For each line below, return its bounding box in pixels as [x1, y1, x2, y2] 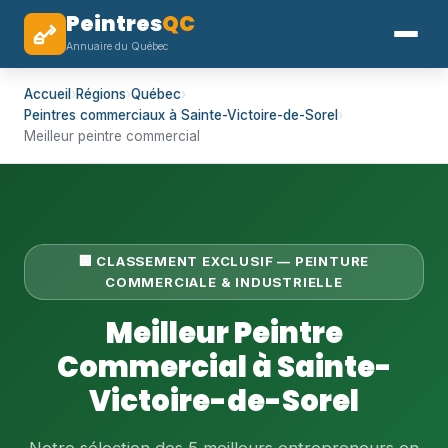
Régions [76, 86, 126, 102]
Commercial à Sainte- [56, 347, 392, 387]
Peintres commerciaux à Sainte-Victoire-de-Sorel [24, 107, 338, 123]
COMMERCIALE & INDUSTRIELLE [105, 274, 343, 290]
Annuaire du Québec [66, 40, 168, 53]
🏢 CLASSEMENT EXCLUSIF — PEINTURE [78, 253, 370, 269]
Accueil [24, 86, 71, 102]
